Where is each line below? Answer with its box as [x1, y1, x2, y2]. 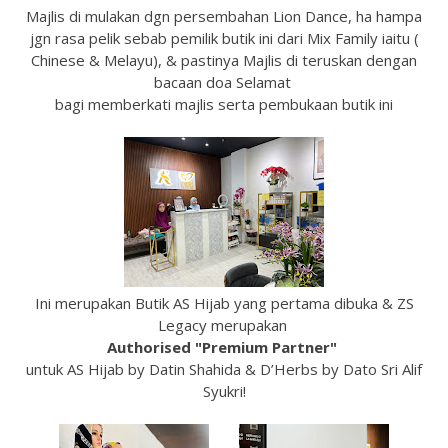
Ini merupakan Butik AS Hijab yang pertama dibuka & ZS [34, 293, 414, 313]
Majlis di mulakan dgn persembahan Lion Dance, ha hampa [26, 6, 422, 26]
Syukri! [202, 381, 246, 401]
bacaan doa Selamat [153, 72, 295, 92]
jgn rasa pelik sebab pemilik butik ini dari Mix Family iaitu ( [29, 28, 419, 48]
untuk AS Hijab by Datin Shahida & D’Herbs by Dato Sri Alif [26, 359, 422, 379]
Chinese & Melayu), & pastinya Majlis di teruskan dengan [31, 50, 417, 70]
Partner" [272, 337, 337, 357]
